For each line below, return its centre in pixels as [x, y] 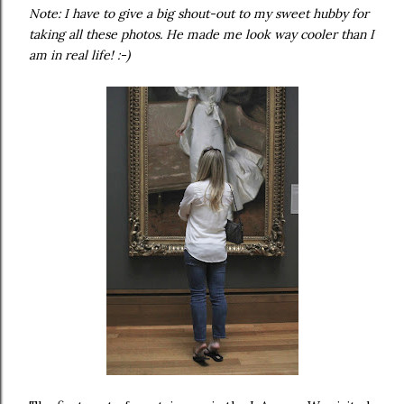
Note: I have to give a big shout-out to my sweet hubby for [199, 14]
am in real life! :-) [79, 55]
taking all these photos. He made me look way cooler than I [202, 34]
